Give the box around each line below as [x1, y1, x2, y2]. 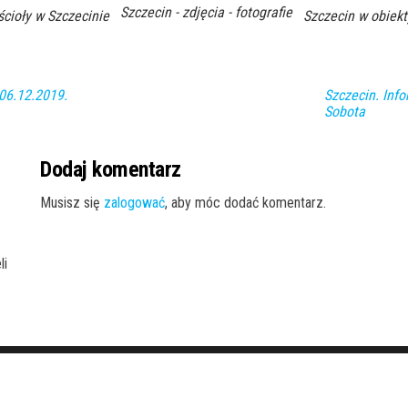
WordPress [174, 368, 238, 386]
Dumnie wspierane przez [28, 368, 174, 386]
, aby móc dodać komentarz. [165, 194, 326, 212]
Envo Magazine [294, 368, 380, 386]
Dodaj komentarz [40, 157, 181, 183]
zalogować [104, 194, 165, 212]
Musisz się [40, 194, 104, 212]
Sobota [324, 102, 365, 120]
